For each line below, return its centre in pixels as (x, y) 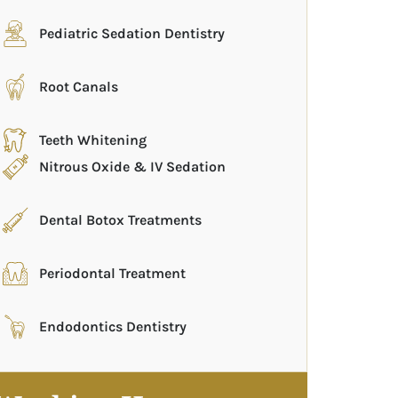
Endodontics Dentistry (113, 326)
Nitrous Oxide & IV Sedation (133, 167)
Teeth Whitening (93, 140)
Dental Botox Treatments (121, 220)
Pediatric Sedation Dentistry (132, 33)
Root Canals (79, 87)
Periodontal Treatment (113, 273)
